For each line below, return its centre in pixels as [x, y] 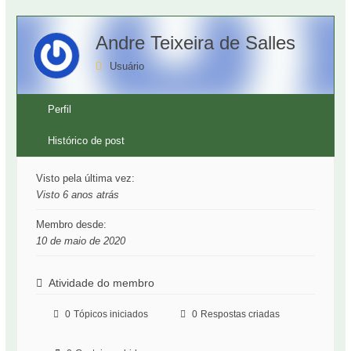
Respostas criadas [241, 315]
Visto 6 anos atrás [78, 195]
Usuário [127, 67]
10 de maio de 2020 [81, 241]
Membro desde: [72, 225]
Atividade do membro [102, 283]
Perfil [60, 110]
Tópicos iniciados [111, 315]
